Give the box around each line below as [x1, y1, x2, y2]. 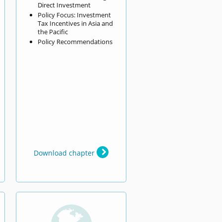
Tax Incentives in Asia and [37, 18, 113, 28]
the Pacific [37, 27, 68, 36]
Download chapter [34, 148, 97, 158]
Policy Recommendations [37, 37, 112, 46]
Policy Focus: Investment [37, 10, 111, 19]
